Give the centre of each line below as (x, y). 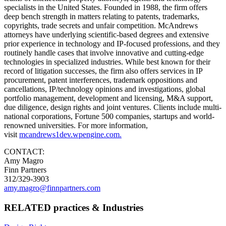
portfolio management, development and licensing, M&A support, (108, 98)
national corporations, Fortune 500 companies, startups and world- (109, 117)
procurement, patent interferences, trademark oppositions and (101, 80)
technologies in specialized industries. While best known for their (107, 62)
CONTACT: (24, 152)
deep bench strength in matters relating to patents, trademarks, (102, 17)
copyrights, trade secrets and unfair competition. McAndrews (101, 26)
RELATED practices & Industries (74, 207)
